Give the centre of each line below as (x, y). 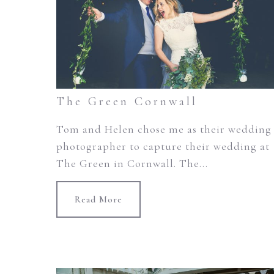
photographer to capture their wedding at (163, 146)
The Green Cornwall (127, 102)
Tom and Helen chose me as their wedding (164, 129)
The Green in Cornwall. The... (132, 164)
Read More (98, 200)
